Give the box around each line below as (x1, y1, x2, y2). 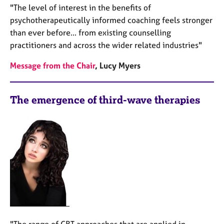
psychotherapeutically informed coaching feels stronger (10, 15, 212, 25)
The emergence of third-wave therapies (10, 93, 200, 106)
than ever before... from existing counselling (10, 27, 171, 38)
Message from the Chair (10, 60, 95, 71)
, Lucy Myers (95, 60, 140, 71)
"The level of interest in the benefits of (10, 2, 151, 13)
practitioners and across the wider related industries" (10, 40, 202, 50)
